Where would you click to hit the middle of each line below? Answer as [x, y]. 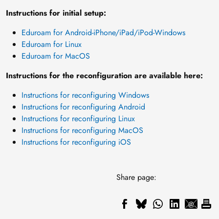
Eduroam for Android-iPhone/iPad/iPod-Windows [103, 33]
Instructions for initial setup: [56, 13]
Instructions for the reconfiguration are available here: [104, 76]
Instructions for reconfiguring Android [83, 107]
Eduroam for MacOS [56, 56]
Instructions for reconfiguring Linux [78, 119]
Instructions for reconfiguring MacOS [82, 131]
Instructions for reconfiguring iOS [76, 142]
